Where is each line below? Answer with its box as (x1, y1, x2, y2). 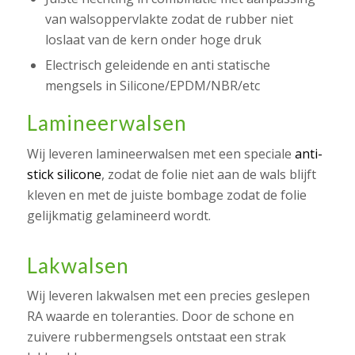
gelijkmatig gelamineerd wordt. (26, 206, 211, 224)
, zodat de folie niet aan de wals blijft (101, 165, 316, 183)
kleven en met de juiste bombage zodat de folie (26, 185, 307, 204)
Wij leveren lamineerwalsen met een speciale (26, 144, 295, 162)
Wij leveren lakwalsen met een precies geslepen (26, 287, 310, 305)
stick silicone (26, 165, 101, 183)
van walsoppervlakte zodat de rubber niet (44, 10, 293, 29)
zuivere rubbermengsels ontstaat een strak (26, 328, 286, 346)
